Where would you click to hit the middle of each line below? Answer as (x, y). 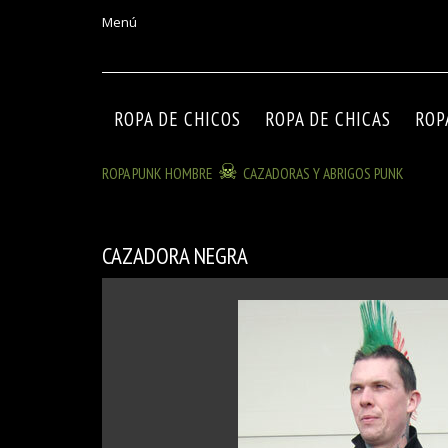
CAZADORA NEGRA (175, 255)
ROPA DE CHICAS (328, 119)
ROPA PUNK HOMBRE (157, 173)
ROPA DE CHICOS (177, 119)
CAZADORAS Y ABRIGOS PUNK (323, 173)
